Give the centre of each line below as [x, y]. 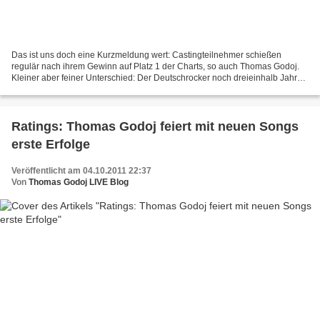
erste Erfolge [51, 144]
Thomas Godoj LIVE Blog [79, 182]
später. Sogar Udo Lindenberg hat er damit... [97, 89]
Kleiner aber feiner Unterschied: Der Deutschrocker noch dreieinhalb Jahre [157, 77]
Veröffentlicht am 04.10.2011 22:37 [81, 170]
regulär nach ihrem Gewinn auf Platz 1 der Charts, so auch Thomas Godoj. [155, 66]
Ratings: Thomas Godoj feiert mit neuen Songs [155, 126]
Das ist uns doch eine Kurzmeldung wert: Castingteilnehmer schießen [146, 55]
